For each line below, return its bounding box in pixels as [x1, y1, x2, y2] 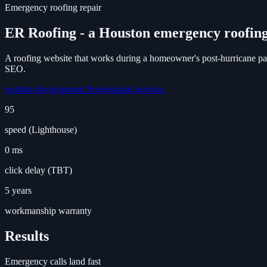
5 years [5, 185, 32, 195]
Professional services [87, 83, 165, 94]
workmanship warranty [5, 205, 92, 216]
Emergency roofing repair [5, 2, 101, 13]
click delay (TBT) [5, 164, 72, 175]
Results [5, 228, 49, 244]
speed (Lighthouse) [5, 124, 77, 135]
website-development [5, 83, 87, 94]
